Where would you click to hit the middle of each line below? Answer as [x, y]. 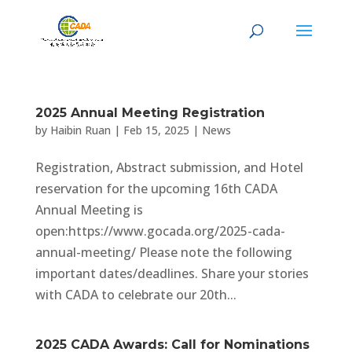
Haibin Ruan [80, 130]
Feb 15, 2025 [156, 130]
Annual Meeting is [89, 210]
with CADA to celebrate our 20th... [136, 295]
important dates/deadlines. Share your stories [172, 273]
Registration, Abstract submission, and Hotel [169, 167]
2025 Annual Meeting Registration [150, 113]
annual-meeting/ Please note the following [163, 252]
